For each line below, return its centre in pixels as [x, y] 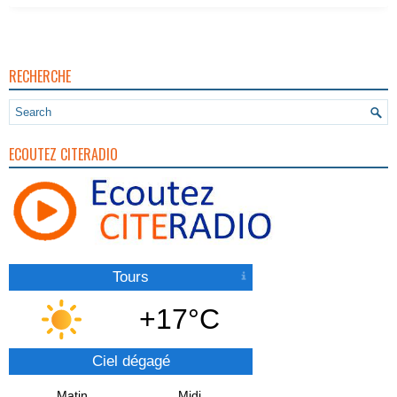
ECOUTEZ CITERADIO [63, 154]
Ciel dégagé [131, 361]
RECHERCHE [40, 76]
